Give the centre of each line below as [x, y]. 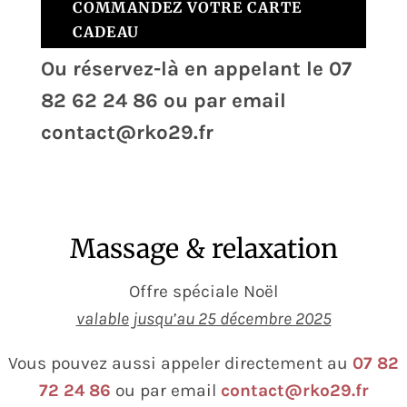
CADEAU [105, 32]
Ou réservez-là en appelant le [184, 69]
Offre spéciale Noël [203, 292]
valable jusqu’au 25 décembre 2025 [203, 319]
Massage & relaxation [203, 249]
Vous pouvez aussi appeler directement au [180, 363]
